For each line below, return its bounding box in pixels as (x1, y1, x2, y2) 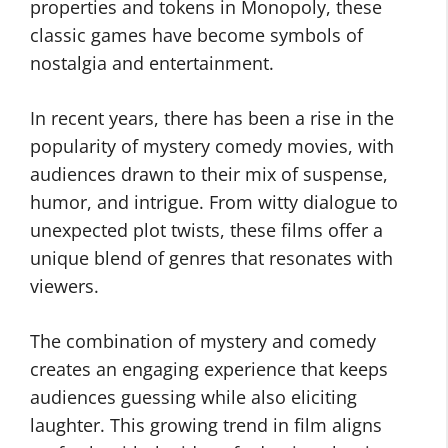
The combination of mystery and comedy (30, 329, 376, 353)
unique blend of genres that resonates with (30, 246, 393, 270)
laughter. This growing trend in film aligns (30, 413, 382, 437)
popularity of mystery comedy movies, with (30, 134, 394, 158)
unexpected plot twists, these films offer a (30, 218, 383, 242)
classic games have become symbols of (30, 23, 363, 47)
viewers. (30, 274, 99, 298)
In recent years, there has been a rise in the (30, 106, 394, 130)
